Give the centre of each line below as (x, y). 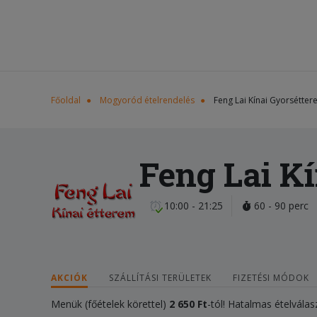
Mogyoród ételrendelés (147, 100)
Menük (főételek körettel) (110, 304)
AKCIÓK (69, 278)
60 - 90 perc (280, 206)
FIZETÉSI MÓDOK (271, 278)
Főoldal (66, 100)
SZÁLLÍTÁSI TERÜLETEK (160, 278)
